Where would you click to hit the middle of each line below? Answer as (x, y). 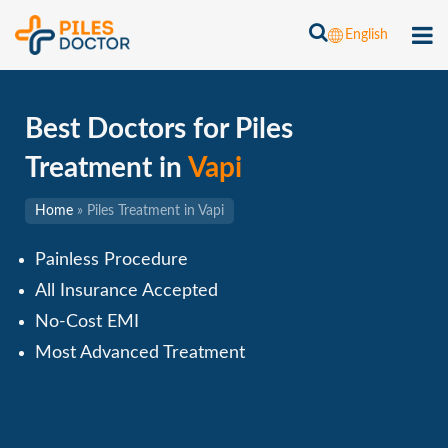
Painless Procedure (111, 260)
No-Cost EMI (87, 322)
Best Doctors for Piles (159, 129)
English (366, 35)
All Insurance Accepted (126, 291)
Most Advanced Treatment (140, 353)
